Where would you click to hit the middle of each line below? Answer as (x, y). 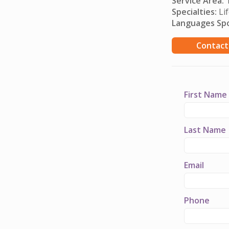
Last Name (205, 130)
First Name (205, 95)
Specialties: (194, 12)
